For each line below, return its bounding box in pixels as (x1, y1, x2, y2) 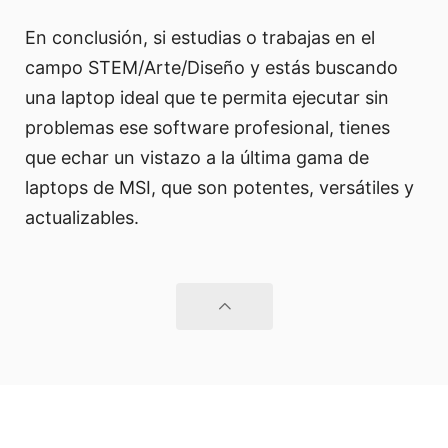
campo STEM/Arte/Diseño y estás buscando (25, 56, 398, 78)
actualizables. (25, 206, 139, 228)
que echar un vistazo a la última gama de (25, 146, 369, 168)
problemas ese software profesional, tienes (25, 116, 390, 138)
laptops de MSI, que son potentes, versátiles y (25, 176, 414, 198)
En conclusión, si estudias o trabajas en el (25, 26, 375, 48)
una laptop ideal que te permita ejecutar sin (25, 86, 389, 108)
